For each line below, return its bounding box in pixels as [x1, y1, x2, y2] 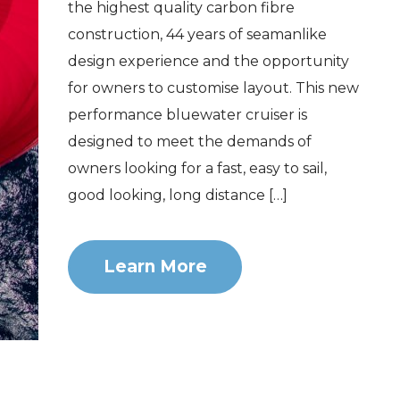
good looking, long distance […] [68, 187, 288, 204]
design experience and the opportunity [68, 53, 350, 71]
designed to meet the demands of [68, 133, 312, 151]
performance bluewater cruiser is [68, 106, 308, 124]
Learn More [103, 256, 207, 278]
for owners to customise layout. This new [68, 79, 360, 97]
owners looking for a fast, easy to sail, [68, 160, 328, 178]
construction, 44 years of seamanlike [68, 26, 328, 44]
